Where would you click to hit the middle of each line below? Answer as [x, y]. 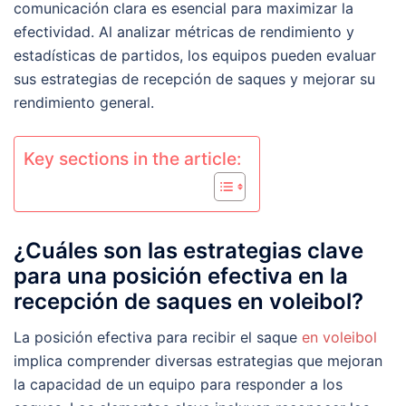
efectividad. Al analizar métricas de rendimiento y [184, 32]
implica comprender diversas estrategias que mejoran [198, 361]
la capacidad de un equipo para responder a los [178, 385]
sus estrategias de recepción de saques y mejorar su [194, 79]
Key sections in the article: [132, 159]
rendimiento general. [84, 103]
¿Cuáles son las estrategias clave [188, 251]
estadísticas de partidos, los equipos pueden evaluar [195, 56]
